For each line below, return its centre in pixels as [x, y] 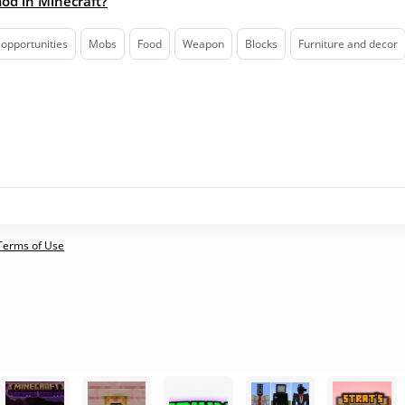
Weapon [203, 44]
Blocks [261, 44]
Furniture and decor [348, 44]
